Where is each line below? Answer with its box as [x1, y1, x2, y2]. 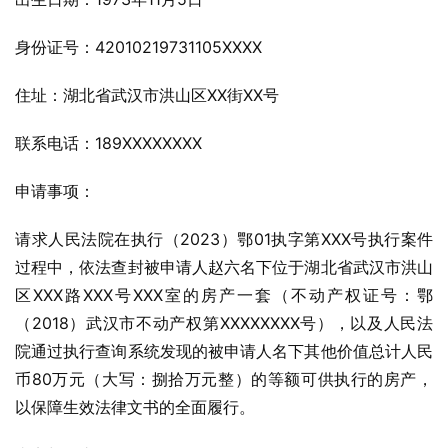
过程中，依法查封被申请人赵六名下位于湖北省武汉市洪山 [15, 257, 433, 277]
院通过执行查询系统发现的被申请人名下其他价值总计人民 [15, 341, 433, 361]
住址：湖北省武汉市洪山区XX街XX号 [15, 85, 279, 105]
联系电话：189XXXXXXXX [15, 133, 202, 153]
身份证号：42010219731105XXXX [15, 37, 262, 57]
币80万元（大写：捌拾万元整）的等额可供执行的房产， [15, 369, 433, 389]
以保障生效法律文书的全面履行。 [15, 397, 255, 417]
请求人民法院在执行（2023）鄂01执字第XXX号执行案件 [15, 229, 433, 249]
